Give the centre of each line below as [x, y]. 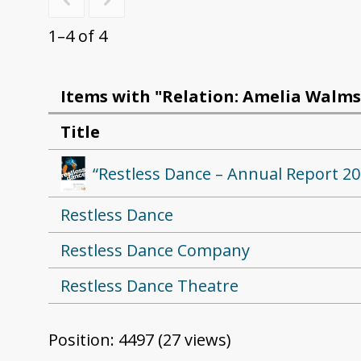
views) [206, 340]
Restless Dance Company [155, 251]
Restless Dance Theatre [149, 286]
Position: [83, 340]
